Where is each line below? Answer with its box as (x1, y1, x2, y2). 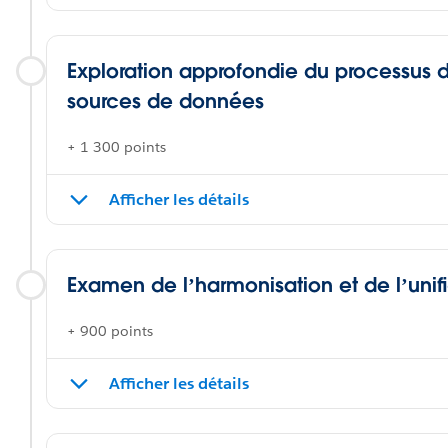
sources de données (67, 88, 264, 114)
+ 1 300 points (67, 138, 166, 156)
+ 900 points (67, 322, 153, 340)
